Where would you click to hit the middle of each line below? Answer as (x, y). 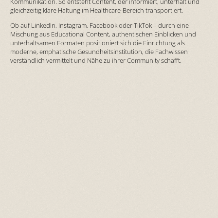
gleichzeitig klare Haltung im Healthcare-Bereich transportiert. (96, 10)
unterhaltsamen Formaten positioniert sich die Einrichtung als (97, 43)
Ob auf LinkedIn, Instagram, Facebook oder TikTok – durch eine (99, 25)
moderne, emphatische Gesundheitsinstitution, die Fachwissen (99, 51)
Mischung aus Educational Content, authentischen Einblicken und (103, 34)
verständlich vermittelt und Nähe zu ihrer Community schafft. (96, 60)
